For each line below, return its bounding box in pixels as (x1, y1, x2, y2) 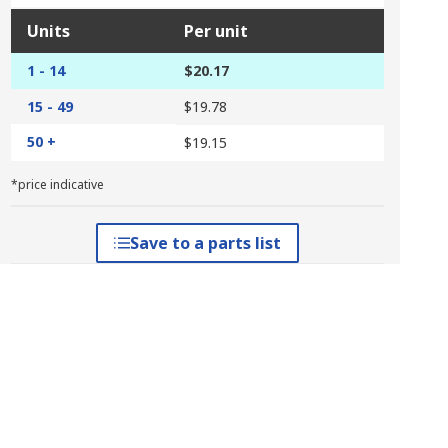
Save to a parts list (129, 232, 281, 254)
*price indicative (10, 176, 104, 193)
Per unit (183, 20, 248, 42)
